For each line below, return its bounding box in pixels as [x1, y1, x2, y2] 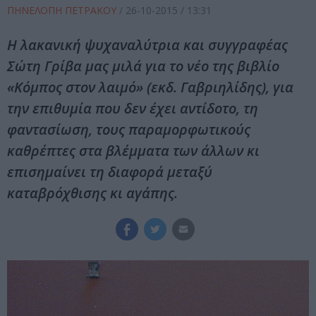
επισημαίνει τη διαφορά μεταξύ [7, 162, 212, 182]
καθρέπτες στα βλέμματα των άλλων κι [7, 141, 260, 161]
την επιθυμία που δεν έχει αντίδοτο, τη [7, 99, 258, 119]
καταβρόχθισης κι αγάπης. [7, 183, 178, 203]
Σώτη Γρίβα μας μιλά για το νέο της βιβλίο [7, 56, 279, 76]
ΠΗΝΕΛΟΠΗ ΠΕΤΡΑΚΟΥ [7, 4, 119, 18]
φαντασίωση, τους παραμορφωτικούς [7, 120, 250, 140]
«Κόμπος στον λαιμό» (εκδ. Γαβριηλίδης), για [7, 78, 293, 97]
